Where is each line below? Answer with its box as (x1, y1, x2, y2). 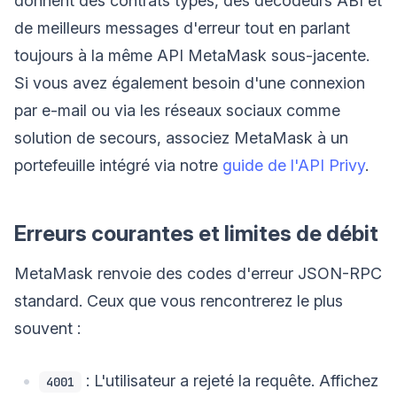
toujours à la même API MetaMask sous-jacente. (14, 45, 370, 65)
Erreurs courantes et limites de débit (14, 220, 378, 246)
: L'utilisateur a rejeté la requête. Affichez (82, 370, 378, 390)
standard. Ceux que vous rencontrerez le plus (14, 291, 343, 310)
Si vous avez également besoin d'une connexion (14, 73, 365, 92)
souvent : (14, 318, 81, 338)
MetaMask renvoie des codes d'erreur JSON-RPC (14, 263, 382, 283)
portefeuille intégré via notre (14, 155, 222, 175)
